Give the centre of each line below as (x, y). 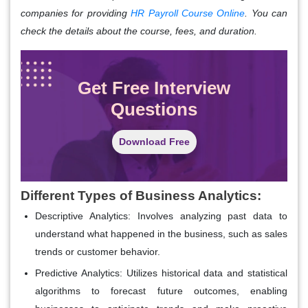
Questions (154, 109)
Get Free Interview (154, 88)
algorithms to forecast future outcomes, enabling (161, 290)
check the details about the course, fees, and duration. (139, 31)
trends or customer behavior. (98, 251)
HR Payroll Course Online (188, 13)
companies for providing (76, 13)
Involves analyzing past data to (209, 216)
